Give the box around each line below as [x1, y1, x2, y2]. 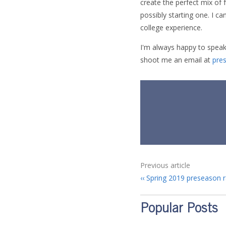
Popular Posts [140, 203, 218, 216]
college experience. [140, 23, 202, 32]
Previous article [140, 160, 190, 170]
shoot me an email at [140, 55, 212, 65]
